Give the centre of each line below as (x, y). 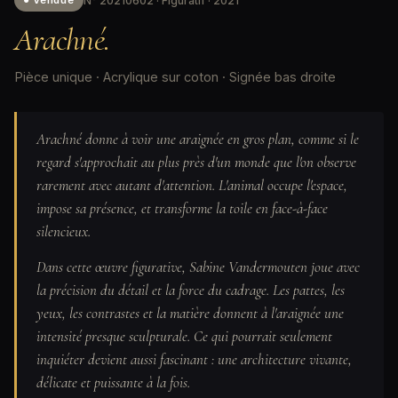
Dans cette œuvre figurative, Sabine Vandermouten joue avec (198, 267)
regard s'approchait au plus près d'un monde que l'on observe (196, 162)
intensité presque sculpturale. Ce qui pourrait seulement (184, 336)
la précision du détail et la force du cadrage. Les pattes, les (191, 290)
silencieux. (64, 231)
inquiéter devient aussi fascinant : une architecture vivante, (194, 359)
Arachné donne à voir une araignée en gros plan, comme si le (198, 139)
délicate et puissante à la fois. (113, 382)
